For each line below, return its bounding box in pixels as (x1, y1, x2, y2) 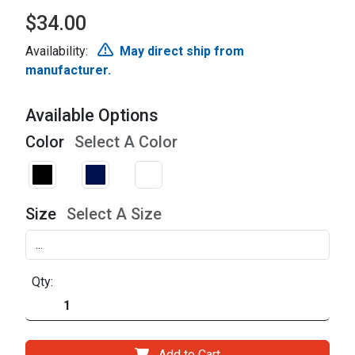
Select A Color (74, 132, 177, 151)
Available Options (25, 105, 158, 125)
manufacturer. (25, 63, 111, 78)
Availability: (25, 44, 91, 59)
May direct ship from (120, 44, 244, 59)
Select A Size (67, 204, 162, 223)
